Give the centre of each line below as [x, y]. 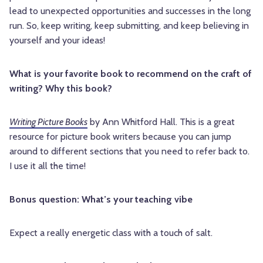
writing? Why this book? [61, 89]
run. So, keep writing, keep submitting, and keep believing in [129, 26]
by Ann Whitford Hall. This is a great [161, 122]
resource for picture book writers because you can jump [120, 137]
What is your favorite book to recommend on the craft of [131, 74]
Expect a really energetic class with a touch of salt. [111, 233]
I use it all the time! [48, 166]
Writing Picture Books [48, 122]
